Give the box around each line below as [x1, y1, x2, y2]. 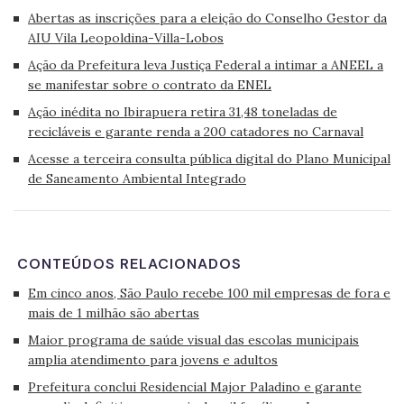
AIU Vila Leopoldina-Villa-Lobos [28, 29, 224, 46]
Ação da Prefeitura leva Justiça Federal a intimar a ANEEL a [28, 56, 383, 73]
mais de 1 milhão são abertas [28, 304, 199, 321]
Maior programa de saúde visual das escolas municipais [28, 331, 359, 348]
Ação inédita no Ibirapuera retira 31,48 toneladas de [28, 103, 337, 120]
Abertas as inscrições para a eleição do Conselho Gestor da [28, 9, 387, 26]
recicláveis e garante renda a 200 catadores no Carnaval [28, 123, 363, 140]
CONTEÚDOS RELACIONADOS [17, 254, 242, 273]
